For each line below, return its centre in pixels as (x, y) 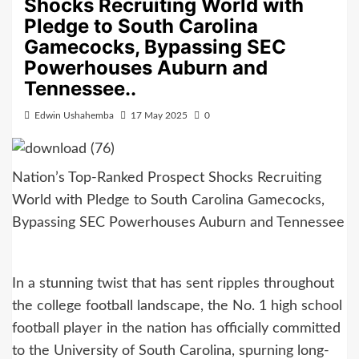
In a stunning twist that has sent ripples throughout (173, 284)
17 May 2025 (159, 115)
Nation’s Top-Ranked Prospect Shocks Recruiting (167, 178)
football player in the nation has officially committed (176, 329)
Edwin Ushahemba (74, 115)
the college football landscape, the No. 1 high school (177, 307)
